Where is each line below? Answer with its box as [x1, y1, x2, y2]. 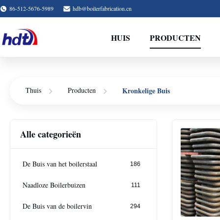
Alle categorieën [20, 127, 81, 140]
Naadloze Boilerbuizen [23, 180, 85, 190]
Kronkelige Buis [122, 85, 170, 96]
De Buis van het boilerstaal [23, 159, 97, 169]
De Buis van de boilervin [23, 201, 92, 211]
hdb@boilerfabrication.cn [73, 4, 132, 12]
